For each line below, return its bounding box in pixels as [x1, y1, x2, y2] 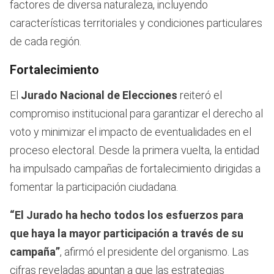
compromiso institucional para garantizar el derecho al [10, 107, 263, 120]
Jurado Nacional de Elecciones [21, 89, 177, 102]
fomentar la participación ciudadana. [10, 180, 178, 194]
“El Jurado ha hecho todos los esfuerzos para [10, 209, 243, 222]
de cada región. [10, 35, 81, 48]
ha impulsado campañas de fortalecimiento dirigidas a [10, 162, 261, 176]
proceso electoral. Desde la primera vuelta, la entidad [10, 144, 259, 157]
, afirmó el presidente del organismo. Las [60, 245, 249, 259]
